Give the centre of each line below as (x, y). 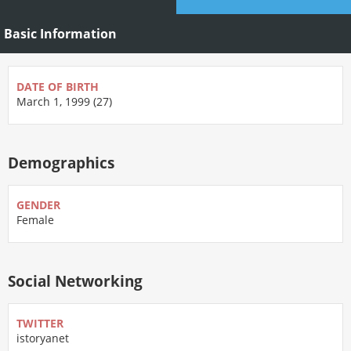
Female (35, 220)
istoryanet (43, 338)
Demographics (61, 162)
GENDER (38, 205)
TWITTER (40, 324)
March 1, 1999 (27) (64, 101)
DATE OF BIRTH (58, 86)
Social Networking (75, 281)
